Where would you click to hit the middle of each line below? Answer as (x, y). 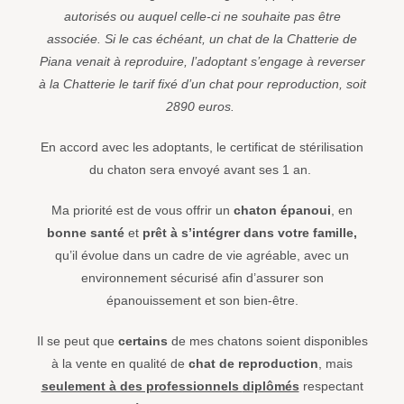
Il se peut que (77, 341)
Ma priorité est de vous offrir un (142, 211)
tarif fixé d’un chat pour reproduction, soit (249, 84)
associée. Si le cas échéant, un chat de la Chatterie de (202, 39)
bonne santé (86, 233)
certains (142, 341)
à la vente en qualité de (120, 364)
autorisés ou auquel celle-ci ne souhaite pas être (202, 17)
